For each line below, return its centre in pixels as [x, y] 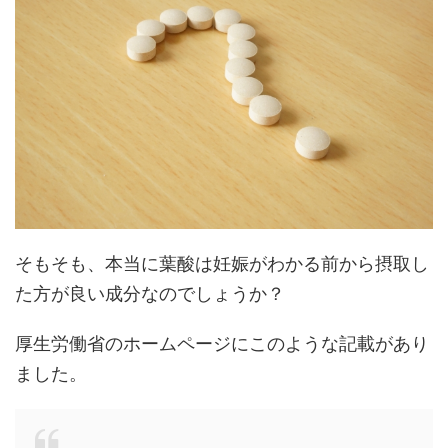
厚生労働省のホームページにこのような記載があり [222, 343]
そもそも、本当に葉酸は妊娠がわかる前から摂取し [222, 263]
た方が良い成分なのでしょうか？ [150, 293]
